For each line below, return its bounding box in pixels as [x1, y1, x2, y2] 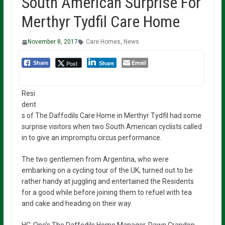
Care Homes [85, 38, 121, 45]
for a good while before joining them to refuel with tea [21, 188, 192, 196]
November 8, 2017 [27, 38, 78, 45]
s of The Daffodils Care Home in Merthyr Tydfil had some [21, 111, 201, 120]
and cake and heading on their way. [21, 199, 132, 207]
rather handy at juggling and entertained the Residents [21, 177, 194, 185]
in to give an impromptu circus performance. [21, 134, 162, 142]
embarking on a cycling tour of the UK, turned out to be [21, 166, 193, 174]
